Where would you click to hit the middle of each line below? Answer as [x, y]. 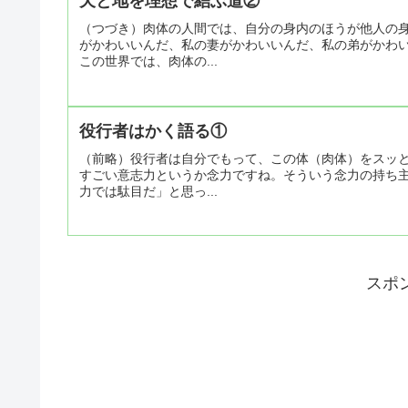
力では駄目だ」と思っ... [148, 191]
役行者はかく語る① [153, 131]
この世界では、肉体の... [148, 61]
